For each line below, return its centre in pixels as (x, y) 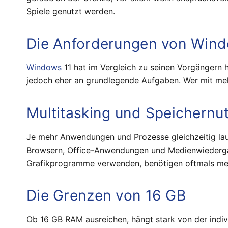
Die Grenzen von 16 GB (106, 196)
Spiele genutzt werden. (71, 11)
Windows (44, 67)
